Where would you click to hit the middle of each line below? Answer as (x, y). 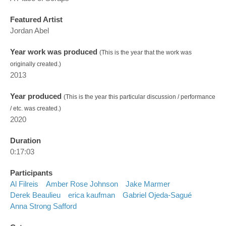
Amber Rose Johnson (82, 184)
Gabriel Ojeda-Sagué (157, 195)
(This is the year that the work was (146, 53)
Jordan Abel (30, 31)
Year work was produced (55, 52)
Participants (31, 173)
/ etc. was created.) (36, 109)
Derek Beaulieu (35, 195)
